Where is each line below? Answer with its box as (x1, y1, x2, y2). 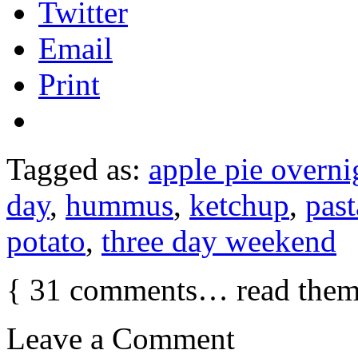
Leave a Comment (6, 321, 235, 356)
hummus (66, 188, 173, 223)
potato (6, 224, 86, 259)
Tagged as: (6, 152, 149, 187)
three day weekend (101, 224, 336, 259)
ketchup (189, 188, 289, 223)
